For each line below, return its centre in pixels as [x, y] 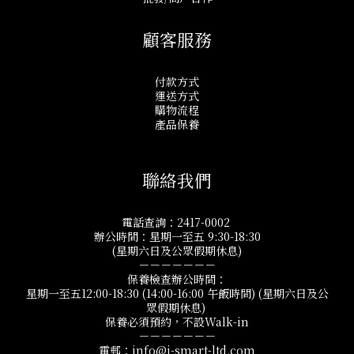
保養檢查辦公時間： [177, 279]
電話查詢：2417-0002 [177, 222]
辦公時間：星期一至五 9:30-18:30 [177, 236]
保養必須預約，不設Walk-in [177, 322]
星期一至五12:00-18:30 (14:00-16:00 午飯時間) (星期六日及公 [177, 293]
